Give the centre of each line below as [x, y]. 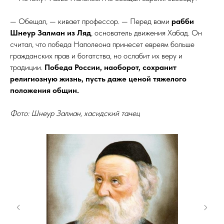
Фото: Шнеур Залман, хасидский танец [75, 113]
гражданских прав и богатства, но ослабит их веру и [96, 56]
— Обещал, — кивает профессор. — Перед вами [91, 21]
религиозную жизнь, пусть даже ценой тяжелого [98, 79]
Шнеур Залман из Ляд [50, 33]
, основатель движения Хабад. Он [146, 33]
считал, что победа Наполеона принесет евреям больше [102, 44]
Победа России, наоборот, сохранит [110, 67]
